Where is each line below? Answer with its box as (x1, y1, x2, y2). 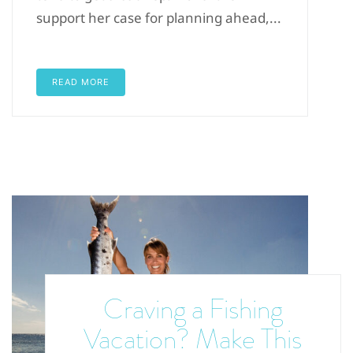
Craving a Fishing (102, 288, 283, 329)
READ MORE (52, 76, 110, 87)
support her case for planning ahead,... (36, 8, 281, 27)
